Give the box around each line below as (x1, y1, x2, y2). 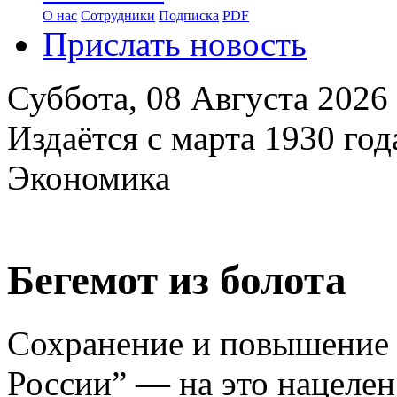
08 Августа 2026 (146, 79, 388, 117)
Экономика (7, 159, 170, 197)
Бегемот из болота (7, 257, 346, 304)
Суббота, (7, 79, 146, 117)
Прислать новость (43, 25, 307, 63)
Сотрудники (81, 8, 155, 23)
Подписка (159, 8, 219, 23)
